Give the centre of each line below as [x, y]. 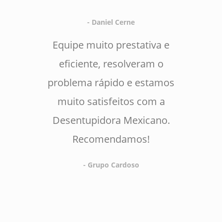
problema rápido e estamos [111, 83]
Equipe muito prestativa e [111, 45]
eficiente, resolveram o [111, 64]
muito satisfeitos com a [111, 101]
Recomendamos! [111, 139]
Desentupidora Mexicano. [111, 120]
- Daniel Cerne [111, 22]
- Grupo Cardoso [111, 165]
